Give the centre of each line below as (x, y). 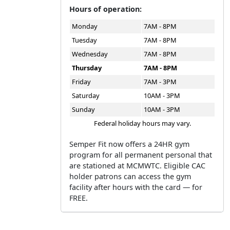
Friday (81, 82)
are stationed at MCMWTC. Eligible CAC (137, 166)
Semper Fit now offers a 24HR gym (129, 144)
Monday (85, 26)
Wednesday (90, 54)
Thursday (87, 68)
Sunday (83, 109)
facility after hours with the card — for (136, 187)
